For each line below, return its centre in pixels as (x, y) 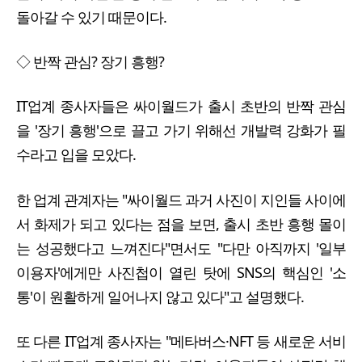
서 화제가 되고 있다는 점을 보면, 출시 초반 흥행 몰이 (181, 223)
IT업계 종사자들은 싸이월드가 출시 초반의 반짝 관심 (181, 106)
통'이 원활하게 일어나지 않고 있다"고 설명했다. (160, 296)
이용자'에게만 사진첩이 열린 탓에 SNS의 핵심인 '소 (181, 272)
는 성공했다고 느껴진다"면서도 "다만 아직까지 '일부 (181, 248)
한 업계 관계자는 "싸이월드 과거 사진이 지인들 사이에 (181, 199)
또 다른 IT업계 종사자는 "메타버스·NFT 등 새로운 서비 (181, 341)
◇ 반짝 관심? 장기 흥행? (90, 62)
